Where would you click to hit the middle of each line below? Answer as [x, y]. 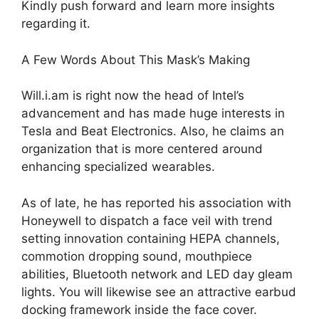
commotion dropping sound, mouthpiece [137, 256]
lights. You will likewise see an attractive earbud [159, 292]
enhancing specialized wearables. [118, 167]
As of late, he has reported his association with [156, 203]
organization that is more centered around [142, 149]
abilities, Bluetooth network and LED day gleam [157, 274]
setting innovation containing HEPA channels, [151, 238]
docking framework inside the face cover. [139, 309]
